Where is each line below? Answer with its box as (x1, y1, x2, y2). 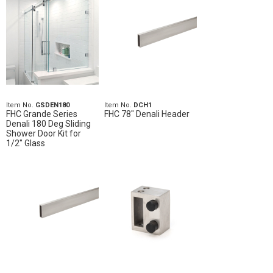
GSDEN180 (35, 101, 69, 109)
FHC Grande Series (6, 109, 77, 119)
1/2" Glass (6, 138, 45, 148)
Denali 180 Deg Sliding (6, 119, 91, 129)
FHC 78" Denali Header (104, 109, 190, 119)
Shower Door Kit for (6, 129, 81, 138)
